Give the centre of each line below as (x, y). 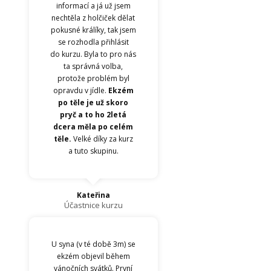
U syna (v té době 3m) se (93, 244)
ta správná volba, (93, 67)
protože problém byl (93, 79)
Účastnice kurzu (93, 205)
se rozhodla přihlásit (93, 42)
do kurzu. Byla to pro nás (93, 54)
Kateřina (93, 195)
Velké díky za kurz (102, 139)
